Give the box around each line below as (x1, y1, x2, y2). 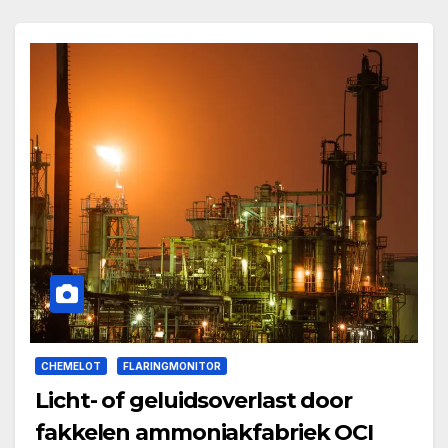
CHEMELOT (41, 360, 101, 373)
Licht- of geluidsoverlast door (35, 387, 352, 415)
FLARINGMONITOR (123, 360, 221, 373)
